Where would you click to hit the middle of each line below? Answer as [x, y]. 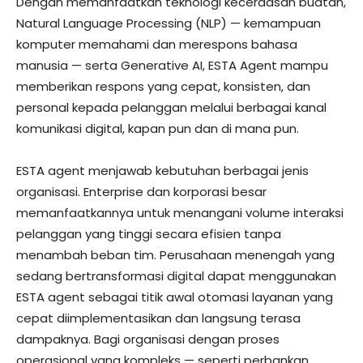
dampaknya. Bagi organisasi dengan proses [148, 339]
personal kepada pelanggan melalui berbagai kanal [171, 107]
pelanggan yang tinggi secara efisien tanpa [149, 234]
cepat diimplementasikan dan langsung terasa [158, 318]
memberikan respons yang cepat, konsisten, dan [163, 86]
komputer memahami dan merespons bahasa [157, 44]
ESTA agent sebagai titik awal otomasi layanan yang [175, 297]
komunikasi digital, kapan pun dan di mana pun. [158, 128]
